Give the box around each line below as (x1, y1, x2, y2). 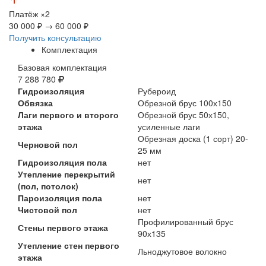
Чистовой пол (18, 203, 77, 216)
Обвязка (18, 96, 53, 109)
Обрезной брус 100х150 (138, 96, 232, 109)
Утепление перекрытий (18, 167, 115, 180)
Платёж (9, 7, 40, 20)
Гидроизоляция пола (18, 156, 107, 168)
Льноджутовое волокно (138, 245, 227, 257)
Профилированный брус (138, 215, 233, 227)
